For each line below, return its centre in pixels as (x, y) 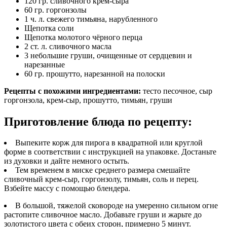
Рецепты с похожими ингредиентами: (72, 91)
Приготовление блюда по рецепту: (98, 121)
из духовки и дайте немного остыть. (67, 161)
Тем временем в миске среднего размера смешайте (103, 170)
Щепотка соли (49, 28)
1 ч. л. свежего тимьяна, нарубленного (91, 19)
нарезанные (45, 64)
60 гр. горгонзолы (55, 10)
